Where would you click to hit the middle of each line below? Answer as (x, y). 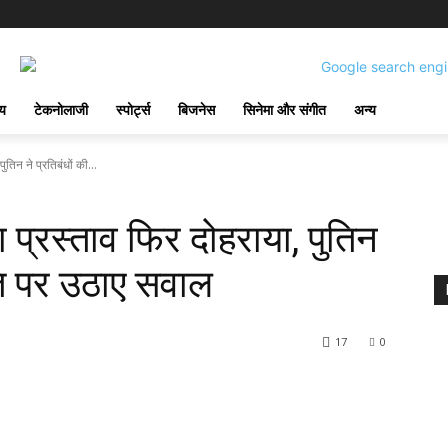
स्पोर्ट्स (133, 109)
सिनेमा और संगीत (284, 109)
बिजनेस (196, 109)
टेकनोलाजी (61, 109)
